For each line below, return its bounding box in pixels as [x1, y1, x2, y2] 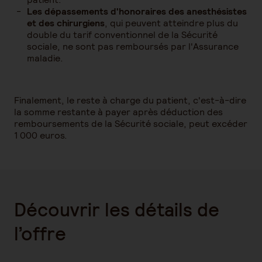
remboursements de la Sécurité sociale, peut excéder [14, 118, 247, 130]
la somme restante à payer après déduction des [14, 106, 223, 118]
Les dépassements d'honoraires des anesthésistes [27, 5, 247, 18]
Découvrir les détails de [14, 198, 219, 222]
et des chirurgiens [27, 17, 105, 29]
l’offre [14, 222, 66, 246]
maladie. [27, 52, 63, 64]
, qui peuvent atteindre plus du [105, 17, 238, 29]
